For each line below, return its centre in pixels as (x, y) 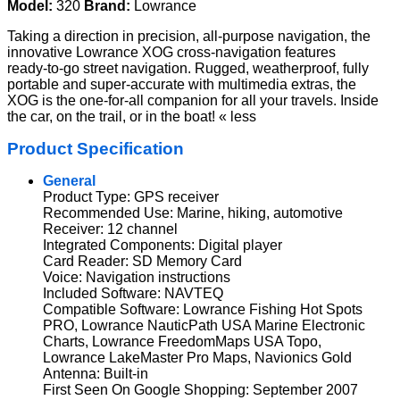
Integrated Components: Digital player (162, 245)
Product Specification (96, 149)
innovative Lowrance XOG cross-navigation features (171, 52)
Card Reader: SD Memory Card (142, 261)
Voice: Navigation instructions (137, 277)
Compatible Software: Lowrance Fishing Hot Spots (203, 309)
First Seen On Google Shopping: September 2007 (200, 390)
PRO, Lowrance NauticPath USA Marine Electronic (204, 325)
